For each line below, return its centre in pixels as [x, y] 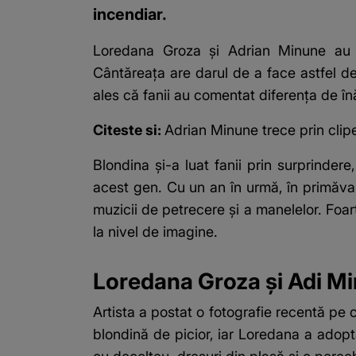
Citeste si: [129, 130]
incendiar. [130, 15]
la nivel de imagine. [155, 232]
